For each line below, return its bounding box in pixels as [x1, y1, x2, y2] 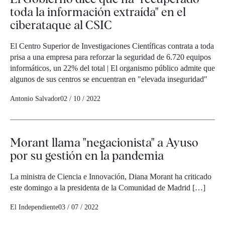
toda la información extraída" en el [10, 5, 186, 20]
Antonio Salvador [10, 95, 60, 103]
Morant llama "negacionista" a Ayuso [10, 135, 198, 150]
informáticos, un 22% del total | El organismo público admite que [10, 64, 215, 73]
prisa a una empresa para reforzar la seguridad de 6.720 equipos [10, 53, 211, 62]
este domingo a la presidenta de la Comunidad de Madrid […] [10, 183, 205, 192]
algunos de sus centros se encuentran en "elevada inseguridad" [10, 75, 207, 84]
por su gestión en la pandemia [10, 148, 164, 163]
